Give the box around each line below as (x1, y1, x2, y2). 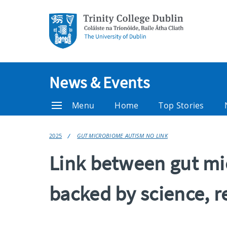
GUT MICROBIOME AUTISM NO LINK (77, 132, 168, 139)
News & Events (49, 72, 149, 93)
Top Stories (159, 100, 204, 111)
